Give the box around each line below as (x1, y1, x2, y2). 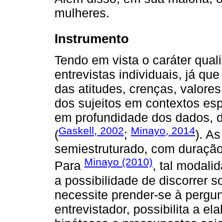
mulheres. (55, 5, 110, 20)
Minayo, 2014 (131, 125, 195, 137)
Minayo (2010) (84, 156, 153, 168)
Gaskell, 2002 (58, 125, 124, 137)
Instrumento (55, 32, 129, 46)
